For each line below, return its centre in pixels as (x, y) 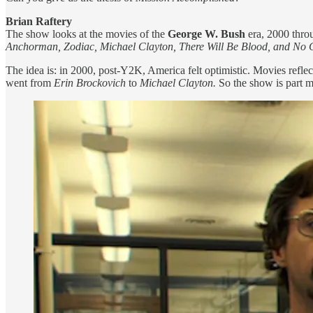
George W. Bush (206, 34)
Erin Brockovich (90, 82)
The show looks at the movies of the (87, 34)
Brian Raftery (39, 21)
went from (30, 82)
